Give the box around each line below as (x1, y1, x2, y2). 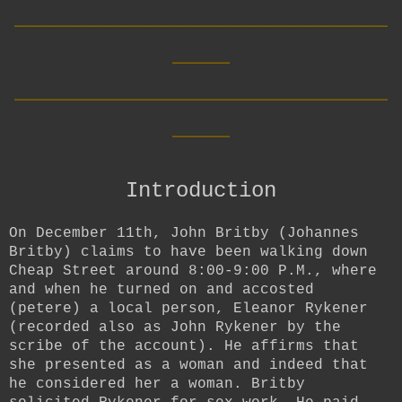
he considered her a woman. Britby (9, 375, 305, 392)
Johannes (287, 224, 359, 241)
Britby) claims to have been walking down (9, 243, 368, 260)
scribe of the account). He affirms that (9, 337, 359, 354)
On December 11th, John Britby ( (9, 224, 287, 241)
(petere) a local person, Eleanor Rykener (9, 300, 368, 317)
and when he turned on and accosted (9, 281, 314, 298)
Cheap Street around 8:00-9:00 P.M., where (9, 262, 377, 279)
